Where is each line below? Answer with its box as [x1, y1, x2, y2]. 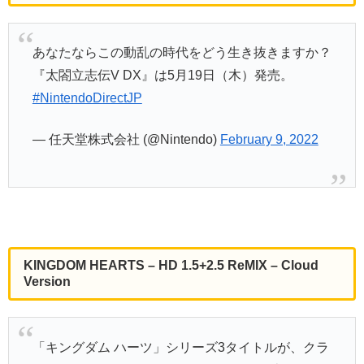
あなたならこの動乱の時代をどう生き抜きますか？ [32, 45, 331, 60]
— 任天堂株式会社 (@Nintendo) [32, 132, 220, 146]
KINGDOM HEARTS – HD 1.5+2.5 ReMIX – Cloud [24, 258, 318, 273]
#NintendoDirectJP [32, 91, 142, 106]
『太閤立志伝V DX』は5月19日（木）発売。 [32, 68, 293, 83]
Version [24, 275, 71, 289]
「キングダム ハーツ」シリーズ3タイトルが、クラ [32, 340, 329, 354]
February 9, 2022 [219, 132, 318, 146]
